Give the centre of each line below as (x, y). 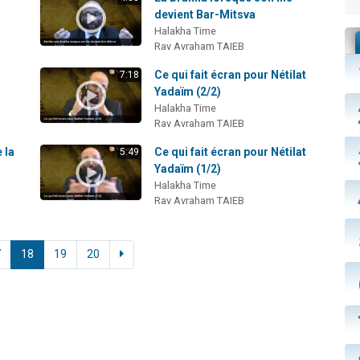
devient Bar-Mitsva (205, 14)
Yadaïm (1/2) (188, 168)
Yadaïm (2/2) (188, 91)
